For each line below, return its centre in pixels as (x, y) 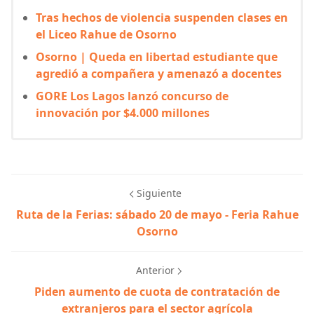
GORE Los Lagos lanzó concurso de (132, 96)
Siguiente (159, 193)
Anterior (155, 271)
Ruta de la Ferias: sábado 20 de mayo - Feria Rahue (157, 215)
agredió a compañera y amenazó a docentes (159, 74)
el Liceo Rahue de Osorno (106, 35)
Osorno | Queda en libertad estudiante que (157, 57)
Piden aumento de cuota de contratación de (157, 292)
